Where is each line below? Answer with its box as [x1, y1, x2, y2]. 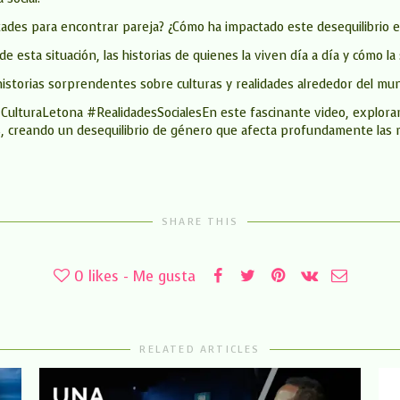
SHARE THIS [162, 215, 238, 229]
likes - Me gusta [87, 267, 196, 287]
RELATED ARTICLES [139, 343, 261, 357]
